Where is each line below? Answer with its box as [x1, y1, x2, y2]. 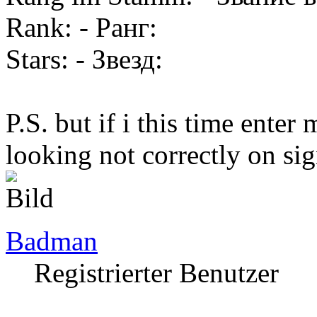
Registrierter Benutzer [34, 257, 279, 288]
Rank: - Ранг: [6, 11, 157, 42]
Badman [6, 225, 98, 256]
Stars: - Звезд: [6, 43, 163, 74]
